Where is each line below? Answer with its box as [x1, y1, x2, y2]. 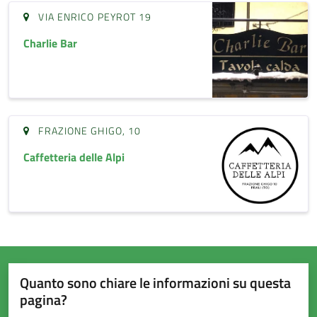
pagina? [20, 289, 67, 311]
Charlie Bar [23, 34, 77, 52]
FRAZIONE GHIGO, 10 [30, 122, 142, 138]
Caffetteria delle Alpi [23, 148, 125, 166]
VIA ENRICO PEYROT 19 [30, 8, 152, 24]
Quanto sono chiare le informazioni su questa [20, 272, 291, 294]
